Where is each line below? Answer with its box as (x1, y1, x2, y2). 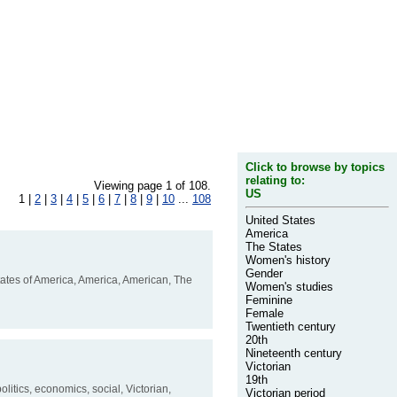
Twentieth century (245, 320, 336, 334)
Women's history (245, 253, 331, 268)
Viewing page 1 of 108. (94, 179, 211, 192)
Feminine (245, 293, 292, 307)
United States (245, 214, 315, 228)
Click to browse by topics (245, 160, 385, 174)
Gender (245, 267, 283, 281)
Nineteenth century (245, 346, 342, 361)
